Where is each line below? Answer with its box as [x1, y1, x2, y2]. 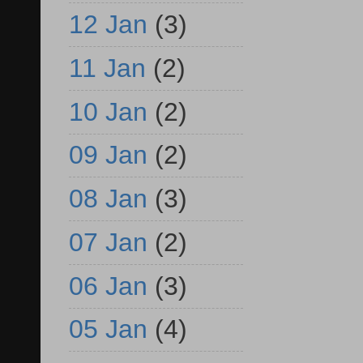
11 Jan [69, 53, 146, 83]
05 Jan [69, 314, 147, 344]
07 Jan [69, 227, 147, 257]
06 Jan [69, 271, 147, 301]
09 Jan [69, 140, 147, 170]
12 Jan [69, 10, 147, 40]
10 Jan [69, 96, 147, 126]
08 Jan [69, 184, 147, 214]
